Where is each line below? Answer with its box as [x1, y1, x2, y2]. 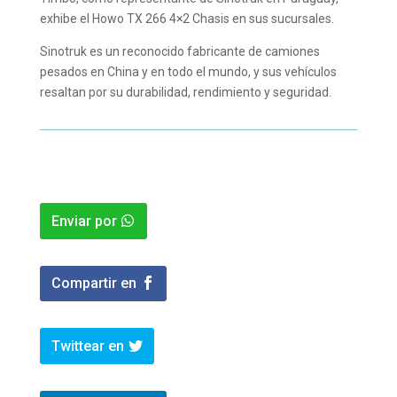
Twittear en [51, 337, 124, 354]
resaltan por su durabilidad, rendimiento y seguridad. [39, 84, 331, 99]
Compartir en [51, 275, 136, 292]
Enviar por [51, 212, 117, 230]
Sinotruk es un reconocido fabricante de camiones [39, 43, 320, 58]
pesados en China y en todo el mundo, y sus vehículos [39, 64, 337, 79]
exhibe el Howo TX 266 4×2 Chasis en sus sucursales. [39, 11, 337, 26]
